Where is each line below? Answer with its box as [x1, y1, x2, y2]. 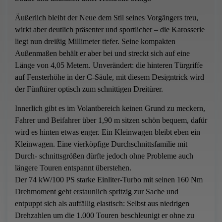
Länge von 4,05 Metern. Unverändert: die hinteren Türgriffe [15, 61, 203, 70]
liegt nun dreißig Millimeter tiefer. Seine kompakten [15, 37, 175, 46]
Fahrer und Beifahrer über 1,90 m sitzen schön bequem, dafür [15, 116, 207, 125]
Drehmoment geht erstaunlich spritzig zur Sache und [15, 187, 178, 196]
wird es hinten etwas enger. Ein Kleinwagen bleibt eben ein [15, 128, 200, 137]
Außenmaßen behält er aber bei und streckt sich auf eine [15, 49, 190, 58]
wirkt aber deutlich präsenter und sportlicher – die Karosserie [15, 25, 205, 34]
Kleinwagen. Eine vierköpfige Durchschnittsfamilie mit [15, 140, 187, 149]
